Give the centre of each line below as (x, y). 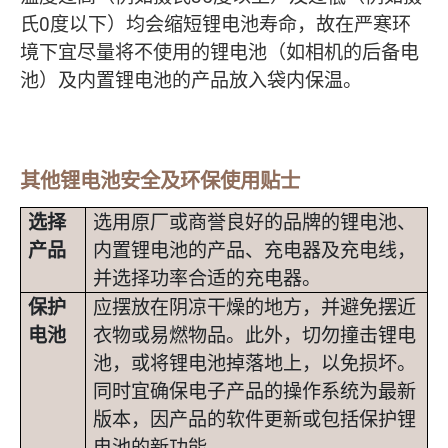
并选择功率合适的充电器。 (207, 277)
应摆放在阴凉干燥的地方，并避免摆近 (254, 306)
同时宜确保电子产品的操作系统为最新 (254, 390)
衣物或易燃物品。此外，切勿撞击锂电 (254, 334)
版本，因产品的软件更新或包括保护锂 (254, 418)
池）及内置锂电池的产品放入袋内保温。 (191, 80)
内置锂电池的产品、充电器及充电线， (254, 249)
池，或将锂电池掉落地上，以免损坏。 (254, 362)
